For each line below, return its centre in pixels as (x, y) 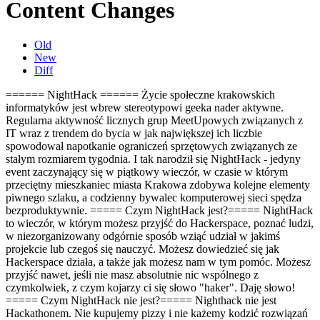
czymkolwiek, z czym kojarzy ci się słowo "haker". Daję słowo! (150, 288)
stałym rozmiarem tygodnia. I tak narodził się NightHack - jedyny (153, 159)
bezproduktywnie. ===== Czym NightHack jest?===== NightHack (159, 211)
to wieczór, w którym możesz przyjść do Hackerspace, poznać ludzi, (160, 224)
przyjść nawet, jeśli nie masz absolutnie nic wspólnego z (132, 275)
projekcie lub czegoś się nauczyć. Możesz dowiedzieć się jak (142, 249)
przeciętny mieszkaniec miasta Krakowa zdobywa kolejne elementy (158, 185)
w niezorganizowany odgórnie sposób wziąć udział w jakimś (143, 236)
